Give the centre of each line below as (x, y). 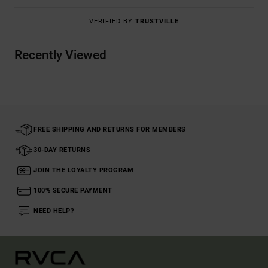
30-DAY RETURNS (62, 150)
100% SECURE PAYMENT (73, 191)
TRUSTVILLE (157, 22)
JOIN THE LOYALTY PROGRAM (83, 170)
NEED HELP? (54, 211)
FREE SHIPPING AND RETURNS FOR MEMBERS (110, 130)
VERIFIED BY (112, 22)
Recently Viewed (60, 55)
